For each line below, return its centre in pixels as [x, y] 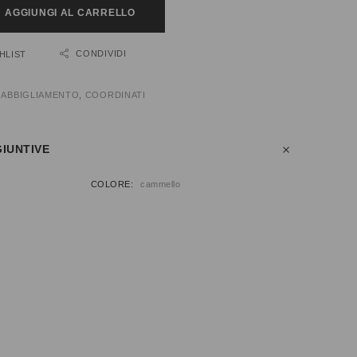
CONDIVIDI [101, 54]
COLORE [110, 184]
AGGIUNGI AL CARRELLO [70, 13]
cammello [161, 184]
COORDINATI [115, 95]
